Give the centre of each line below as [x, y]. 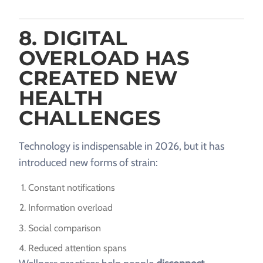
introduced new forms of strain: [88, 162]
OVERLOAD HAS [104, 58]
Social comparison [65, 228]
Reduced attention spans [77, 248]
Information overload [70, 208]
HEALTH [61, 98]
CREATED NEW [99, 78]
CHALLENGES [90, 118]
